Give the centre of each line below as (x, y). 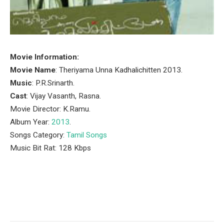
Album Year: (31, 122)
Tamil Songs (87, 135)
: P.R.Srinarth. (53, 83)
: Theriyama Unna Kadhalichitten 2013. (119, 70)
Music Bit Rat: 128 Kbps (50, 148)
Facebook (32, 201)
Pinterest (101, 201)
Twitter (65, 201)
